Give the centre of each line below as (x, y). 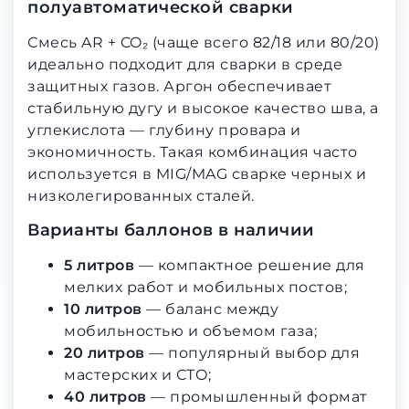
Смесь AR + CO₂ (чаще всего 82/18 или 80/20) (204, 43)
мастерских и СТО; (138, 374)
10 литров (103, 309)
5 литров (99, 265)
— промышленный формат (257, 396)
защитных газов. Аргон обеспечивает (179, 87)
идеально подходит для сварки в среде (185, 65)
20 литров (105, 352)
